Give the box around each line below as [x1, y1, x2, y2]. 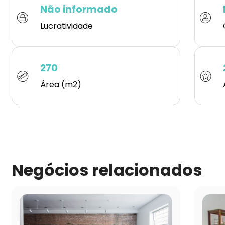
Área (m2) [40, 79, 81, 91]
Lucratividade [40, 20, 93, 32]
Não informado [40, 3, 118, 17]
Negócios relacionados [12, 159, 202, 182]
